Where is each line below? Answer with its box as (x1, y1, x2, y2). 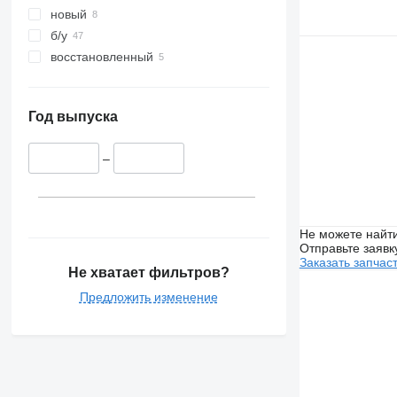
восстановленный (50, 50, 153, 65)
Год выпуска (27, 109, 118, 125)
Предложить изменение (79, 289, 218, 304)
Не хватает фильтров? (67, 264, 230, 280)
